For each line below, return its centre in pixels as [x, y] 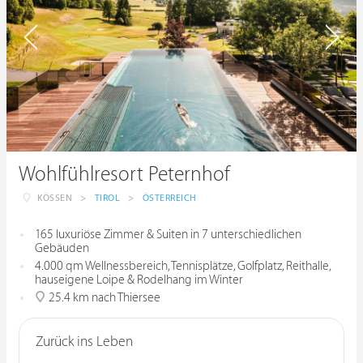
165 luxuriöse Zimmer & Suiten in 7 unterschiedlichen [168, 235]
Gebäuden [62, 248]
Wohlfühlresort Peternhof [124, 175]
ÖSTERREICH [169, 198]
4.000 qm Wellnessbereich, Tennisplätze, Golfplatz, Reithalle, [183, 266]
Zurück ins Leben [84, 342]
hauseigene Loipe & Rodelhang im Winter [139, 280]
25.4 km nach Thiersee [103, 298]
